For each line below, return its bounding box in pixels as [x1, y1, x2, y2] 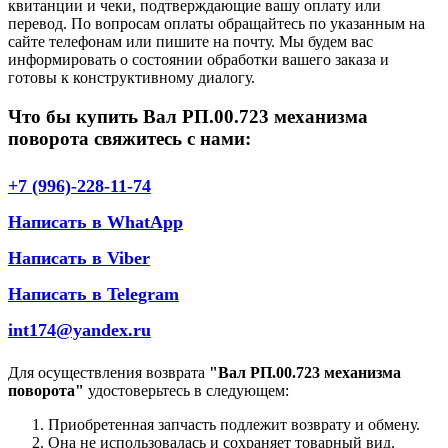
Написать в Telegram [8, 284, 179, 305]
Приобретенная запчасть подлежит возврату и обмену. [48, 416, 420, 434]
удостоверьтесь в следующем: [84, 382, 289, 400]
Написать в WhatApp [8, 212, 183, 233]
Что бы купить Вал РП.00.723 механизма [8, 105, 368, 127]
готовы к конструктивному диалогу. [8, 68, 255, 86]
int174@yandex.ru [8, 320, 151, 341]
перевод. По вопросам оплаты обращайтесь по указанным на [8, 14, 425, 32]
